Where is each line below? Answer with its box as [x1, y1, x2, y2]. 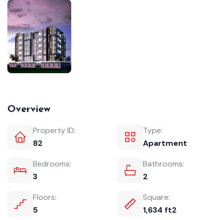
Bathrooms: [143, 159, 184, 169]
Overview [7, 105, 51, 114]
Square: [143, 192, 170, 202]
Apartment [143, 138, 187, 148]
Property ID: [33, 125, 76, 136]
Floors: [33, 192, 56, 202]
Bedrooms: [33, 159, 71, 169]
